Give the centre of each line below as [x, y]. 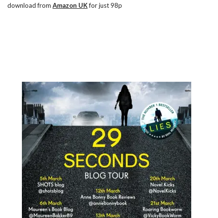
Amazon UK [70, 5]
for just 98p [105, 5]
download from [30, 5]
